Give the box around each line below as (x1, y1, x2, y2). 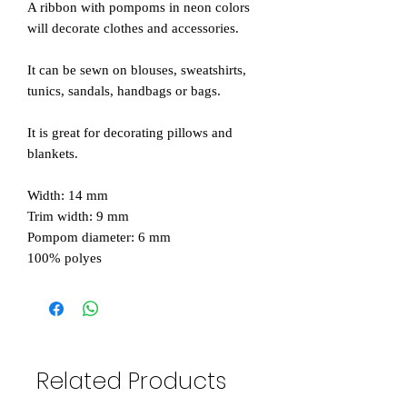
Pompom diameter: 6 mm (27, 230, 171, 245)
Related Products (36, 365, 226, 398)
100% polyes (27, 251, 102, 266)
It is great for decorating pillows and (27, 125, 233, 141)
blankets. (27, 146, 78, 162)
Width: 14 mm (27, 188, 108, 203)
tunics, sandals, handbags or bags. (27, 84, 221, 99)
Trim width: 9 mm (27, 209, 129, 224)
